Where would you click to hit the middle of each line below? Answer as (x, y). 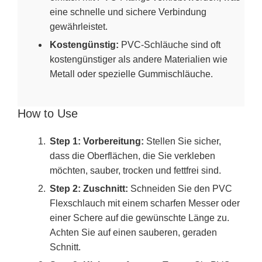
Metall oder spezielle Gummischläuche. (131, 74)
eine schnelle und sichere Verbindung (128, 12)
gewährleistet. (79, 26)
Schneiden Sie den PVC (180, 188)
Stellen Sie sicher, (182, 141)
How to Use (48, 113)
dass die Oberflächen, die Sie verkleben (132, 156)
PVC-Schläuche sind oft (170, 44)
